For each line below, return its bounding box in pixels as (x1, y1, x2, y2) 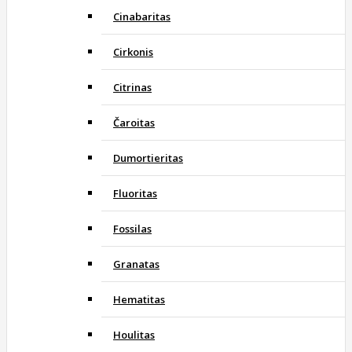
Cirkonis (113, 44, 153, 59)
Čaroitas (113, 115, 155, 130)
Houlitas (113, 327, 155, 342)
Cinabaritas (113, 9, 170, 24)
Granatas (113, 256, 159, 271)
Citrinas (113, 79, 152, 94)
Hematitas (113, 291, 165, 306)
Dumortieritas (113, 150, 183, 165)
